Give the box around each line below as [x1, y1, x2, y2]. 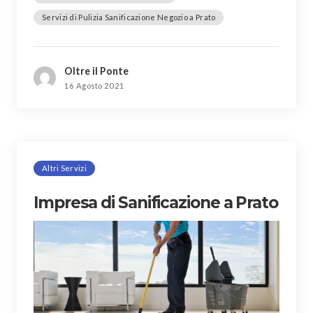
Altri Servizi [42, 163, 87, 173]
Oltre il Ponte [64, 64, 129, 77]
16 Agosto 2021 [64, 80, 125, 90]
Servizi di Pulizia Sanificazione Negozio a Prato [42, 12, 216, 22]
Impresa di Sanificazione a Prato [34, 192, 278, 212]
